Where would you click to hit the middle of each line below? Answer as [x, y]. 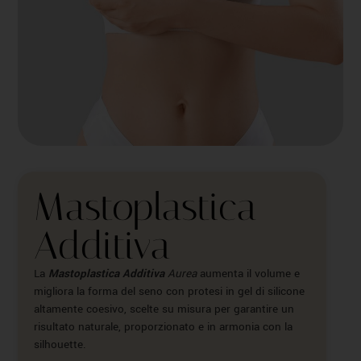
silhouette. [60, 344]
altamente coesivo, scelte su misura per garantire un [164, 309]
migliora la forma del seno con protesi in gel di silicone [170, 291]
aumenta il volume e [249, 273]
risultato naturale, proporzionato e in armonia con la [164, 326]
